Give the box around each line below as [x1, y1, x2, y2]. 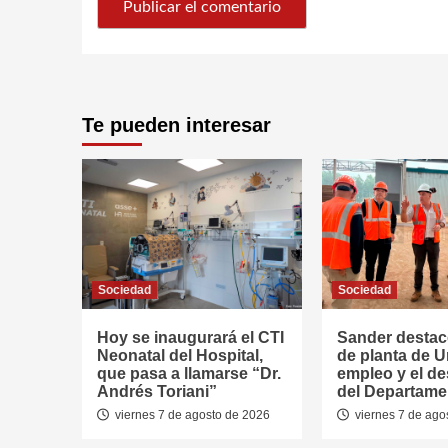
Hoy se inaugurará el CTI [97, 329, 284, 347]
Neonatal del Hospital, [97, 347, 263, 365]
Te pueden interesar [82, 114, 271, 137]
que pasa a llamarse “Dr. [97, 365, 281, 383]
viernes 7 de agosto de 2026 [112, 408, 270, 423]
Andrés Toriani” [97, 383, 217, 401]
